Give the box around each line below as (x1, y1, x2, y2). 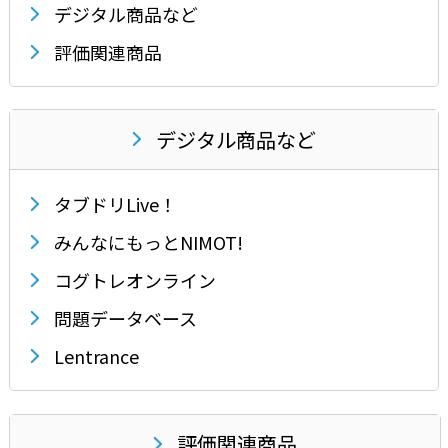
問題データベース (53, 305, 197, 332)
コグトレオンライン (53, 267, 216, 294)
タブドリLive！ (53, 191, 177, 218)
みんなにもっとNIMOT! (53, 229, 243, 256)
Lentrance (53, 343, 139, 370)
